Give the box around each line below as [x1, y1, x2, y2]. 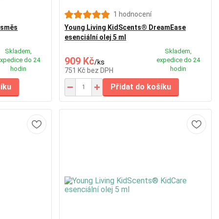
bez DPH [87, 66, 114, 74]
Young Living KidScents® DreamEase [65, 23, 186, 31]
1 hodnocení [113, 10, 152, 18]
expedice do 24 [156, 56, 200, 64]
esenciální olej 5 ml [65, 33, 127, 41]
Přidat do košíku [110, 82, 172, 91]
